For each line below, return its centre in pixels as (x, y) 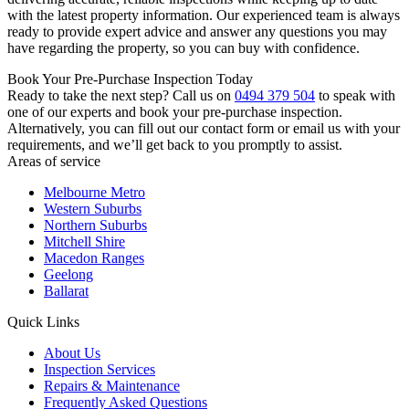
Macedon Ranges (94, 257)
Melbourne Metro (94, 192)
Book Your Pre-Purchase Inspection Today (130, 79)
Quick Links (43, 321)
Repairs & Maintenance (112, 385)
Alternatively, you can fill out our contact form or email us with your (204, 128)
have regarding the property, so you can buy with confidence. (184, 47)
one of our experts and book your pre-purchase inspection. (175, 111)
